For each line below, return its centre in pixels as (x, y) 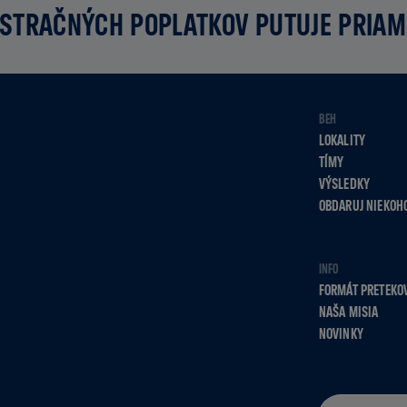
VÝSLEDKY (344, 184)
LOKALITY (342, 140)
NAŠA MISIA (348, 312)
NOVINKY (341, 333)
